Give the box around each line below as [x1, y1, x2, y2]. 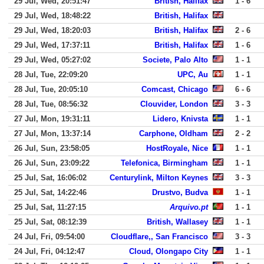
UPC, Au [177, 70, 208, 79]
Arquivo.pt [170, 203, 208, 212]
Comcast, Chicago [141, 85, 208, 94]
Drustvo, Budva [152, 188, 208, 197]
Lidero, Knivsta [153, 114, 208, 123]
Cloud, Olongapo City [129, 247, 208, 256]
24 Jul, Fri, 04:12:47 [14, 247, 85, 256]
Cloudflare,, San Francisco [111, 232, 208, 241]
